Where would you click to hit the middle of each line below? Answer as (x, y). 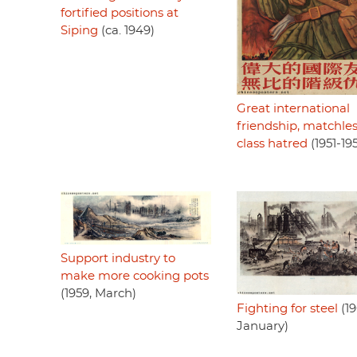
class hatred (272, 144)
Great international (293, 109)
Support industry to (118, 258)
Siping (79, 31)
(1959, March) (98, 293)
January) (262, 326)
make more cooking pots (135, 276)
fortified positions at (120, 14)
